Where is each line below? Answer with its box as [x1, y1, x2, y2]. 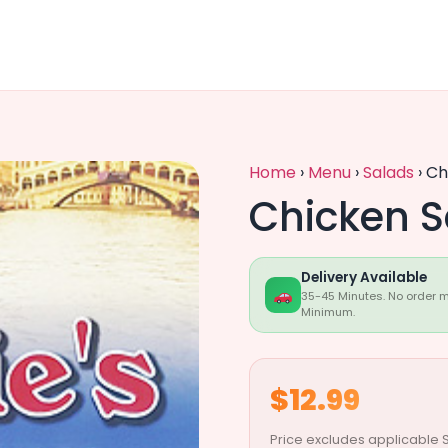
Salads [363, 161, 414, 184]
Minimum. [301, 304, 355, 320]
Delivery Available [301, 268, 427, 287]
